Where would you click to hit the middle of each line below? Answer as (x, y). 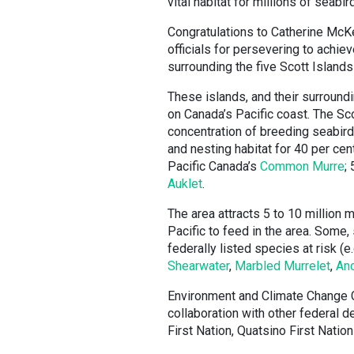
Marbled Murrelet (282, 266)
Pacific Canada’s (214, 166)
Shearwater (198, 266)
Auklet (185, 184)
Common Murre (302, 166)
